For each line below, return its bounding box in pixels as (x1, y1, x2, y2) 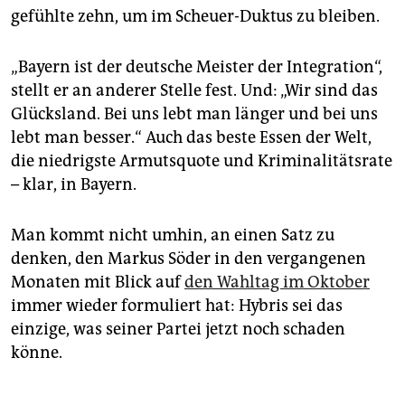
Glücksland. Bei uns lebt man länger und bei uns (11, 104, 378, 125)
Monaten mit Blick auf (11, 272, 184, 293)
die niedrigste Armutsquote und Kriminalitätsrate (11, 151, 392, 172)
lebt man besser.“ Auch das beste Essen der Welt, (11, 127, 372, 148)
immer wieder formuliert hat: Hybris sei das (11, 296, 343, 316)
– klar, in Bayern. (11, 174, 137, 195)
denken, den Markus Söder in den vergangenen (11, 249, 366, 269)
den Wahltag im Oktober (184, 272, 370, 293)
